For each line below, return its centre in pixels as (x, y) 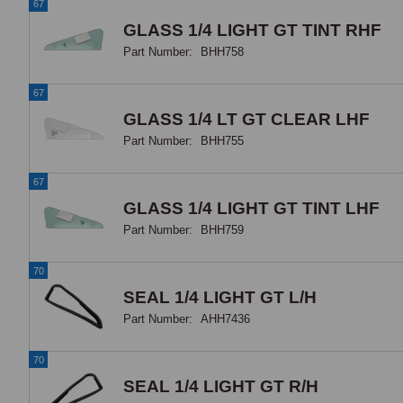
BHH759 (222, 229)
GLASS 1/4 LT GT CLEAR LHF (246, 119)
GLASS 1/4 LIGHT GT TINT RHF (252, 30)
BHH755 (222, 140)
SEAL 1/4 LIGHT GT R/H (221, 386)
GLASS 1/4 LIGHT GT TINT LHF (251, 208)
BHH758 (222, 51)
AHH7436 (225, 318)
